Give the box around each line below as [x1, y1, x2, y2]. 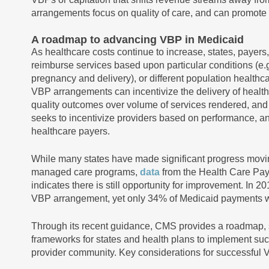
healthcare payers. [31, 126, 110, 136]
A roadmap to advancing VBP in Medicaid [31, 34, 244, 46]
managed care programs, [31, 167, 140, 177]
